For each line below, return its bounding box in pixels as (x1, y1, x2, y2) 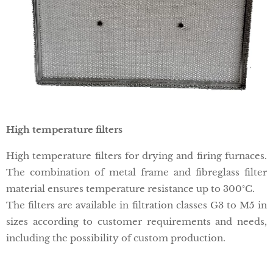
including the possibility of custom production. (6, 232, 225, 244)
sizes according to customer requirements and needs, (6, 216, 267, 228)
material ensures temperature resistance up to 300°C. (6, 183, 255, 195)
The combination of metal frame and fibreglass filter (6, 166, 267, 179)
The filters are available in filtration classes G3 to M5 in (6, 199, 267, 211)
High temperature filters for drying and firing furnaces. (6, 150, 267, 162)
